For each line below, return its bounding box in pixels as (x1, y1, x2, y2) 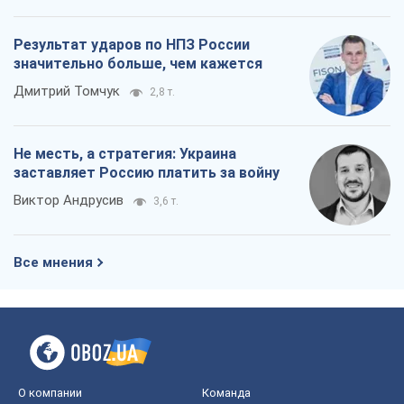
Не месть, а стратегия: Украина (14, 145, 236, 163)
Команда (202, 386, 251, 400)
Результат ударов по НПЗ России (14, 36, 250, 54)
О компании (18, 386, 82, 400)
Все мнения (14, 254, 93, 271)
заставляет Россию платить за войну (14, 164, 280, 182)
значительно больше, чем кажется (14, 55, 262, 73)
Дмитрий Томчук (14, 83, 120, 100)
